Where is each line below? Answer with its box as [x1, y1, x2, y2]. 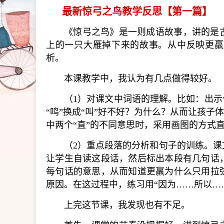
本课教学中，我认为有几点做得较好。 [64, 73, 217, 83]
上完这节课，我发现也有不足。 [64, 200, 190, 210]
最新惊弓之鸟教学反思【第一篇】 [62, 6, 212, 17]
